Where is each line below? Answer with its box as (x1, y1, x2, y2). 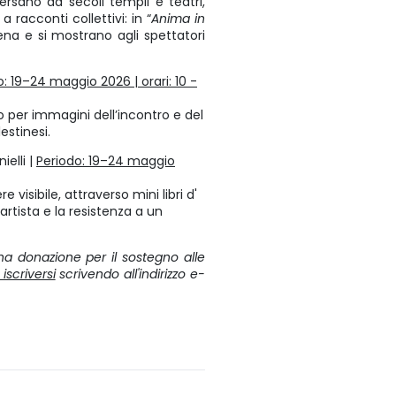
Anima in (150, 10, 206, 27)
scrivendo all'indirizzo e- (55, 265, 206, 283)
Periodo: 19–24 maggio (36, 152, 175, 170)
